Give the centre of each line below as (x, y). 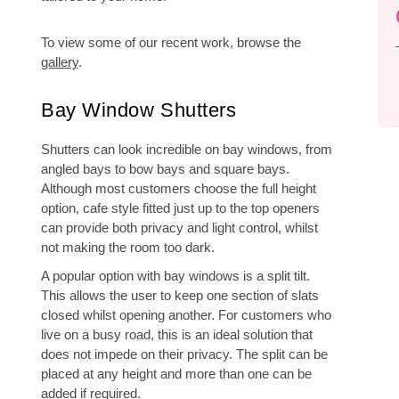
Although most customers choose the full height (179, 188)
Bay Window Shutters (139, 110)
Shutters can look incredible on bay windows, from (187, 149)
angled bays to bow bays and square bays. (165, 169)
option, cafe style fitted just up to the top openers (180, 208)
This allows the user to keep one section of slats (180, 295)
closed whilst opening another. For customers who (186, 315)
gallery (60, 62)
